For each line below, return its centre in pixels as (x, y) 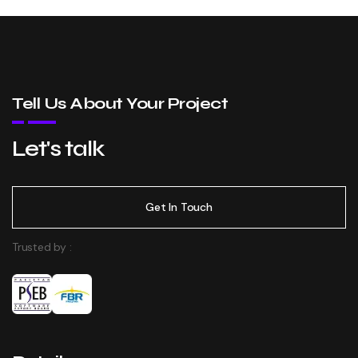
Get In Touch (179, 207)
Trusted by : (42, 247)
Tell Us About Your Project (120, 103)
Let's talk (58, 149)
